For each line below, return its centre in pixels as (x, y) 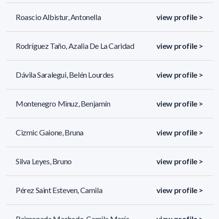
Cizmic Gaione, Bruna (50, 132)
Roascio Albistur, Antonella (58, 17)
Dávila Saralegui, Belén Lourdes (65, 74)
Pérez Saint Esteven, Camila (59, 190)
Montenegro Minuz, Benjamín (63, 103)
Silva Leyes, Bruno (44, 161)
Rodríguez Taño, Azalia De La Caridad (75, 45)
